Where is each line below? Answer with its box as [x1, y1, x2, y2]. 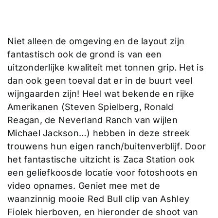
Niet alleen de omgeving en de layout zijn [7, 36, 185, 47]
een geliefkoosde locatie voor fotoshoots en [7, 167, 198, 178]
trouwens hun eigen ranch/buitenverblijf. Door [7, 141, 206, 152]
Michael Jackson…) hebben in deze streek [7, 128, 190, 139]
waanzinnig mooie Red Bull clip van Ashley [7, 194, 190, 204]
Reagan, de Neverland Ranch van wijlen [7, 115, 178, 126]
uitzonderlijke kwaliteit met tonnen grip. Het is [7, 62, 204, 73]
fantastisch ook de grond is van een [7, 49, 162, 60]
